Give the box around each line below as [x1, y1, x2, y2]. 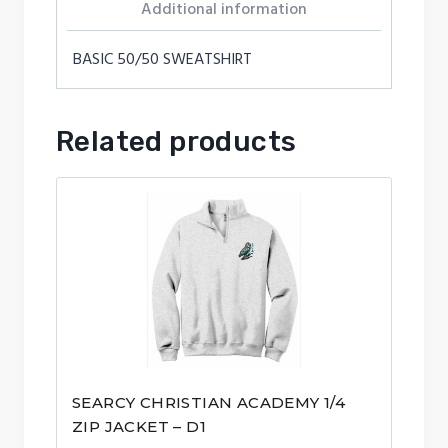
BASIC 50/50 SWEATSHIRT [73, 48, 252, 71]
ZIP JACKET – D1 [72, 417, 207, 437]
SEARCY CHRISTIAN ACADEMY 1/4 [72, 393, 346, 413]
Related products [56, 125, 297, 159]
